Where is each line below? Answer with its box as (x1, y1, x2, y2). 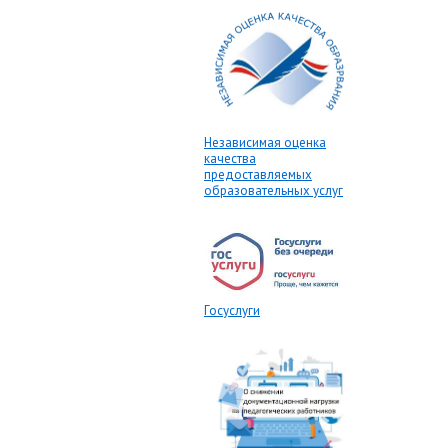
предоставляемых (204, 166, 312, 184)
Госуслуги (204, 302, 260, 320)
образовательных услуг (204, 182, 343, 200)
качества (204, 150, 256, 168)
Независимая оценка (204, 134, 326, 152)
